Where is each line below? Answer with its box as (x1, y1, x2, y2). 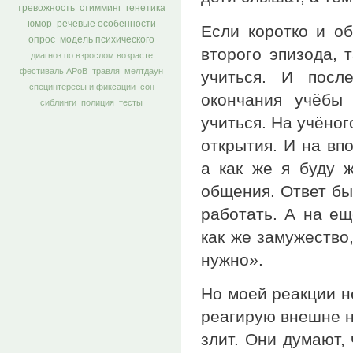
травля (92, 66, 120, 76)
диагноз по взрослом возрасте (30, 50, 153, 61)
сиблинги (40, 98, 76, 108)
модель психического (60, 35, 154, 45)
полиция (81, 98, 114, 108)
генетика (126, 3, 165, 13)
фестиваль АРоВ (20, 66, 87, 76)
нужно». (201, 250, 263, 269)
